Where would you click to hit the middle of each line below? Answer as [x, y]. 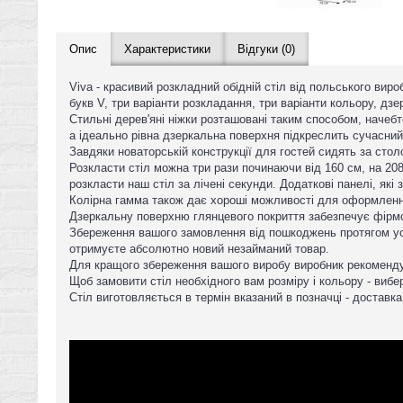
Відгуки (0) [266, 49]
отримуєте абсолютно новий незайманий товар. [199, 249]
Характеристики [167, 49]
